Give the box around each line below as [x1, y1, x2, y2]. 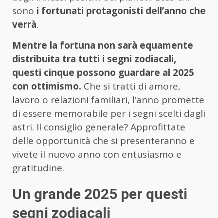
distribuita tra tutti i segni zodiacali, [12, 53, 176, 66]
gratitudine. [12, 162, 64, 175]
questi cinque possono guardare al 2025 [12, 66, 194, 79]
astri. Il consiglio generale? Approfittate [12, 121, 185, 134]
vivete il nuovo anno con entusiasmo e [12, 148, 182, 161]
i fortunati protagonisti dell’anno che [36, 4, 206, 18]
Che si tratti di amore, [81, 80, 181, 93]
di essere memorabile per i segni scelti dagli [12, 107, 205, 120]
